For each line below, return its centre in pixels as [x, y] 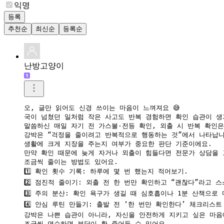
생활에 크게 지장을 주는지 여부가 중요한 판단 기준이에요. [118, 143]
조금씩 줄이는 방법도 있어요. [71, 161]
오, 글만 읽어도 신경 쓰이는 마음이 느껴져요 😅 [102, 107]
